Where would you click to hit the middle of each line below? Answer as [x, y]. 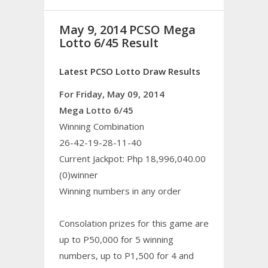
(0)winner [79, 174]
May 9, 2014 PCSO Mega [127, 30]
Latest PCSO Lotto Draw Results [130, 71]
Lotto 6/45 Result [109, 43]
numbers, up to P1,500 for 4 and [127, 255]
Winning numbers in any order [120, 191]
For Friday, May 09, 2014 [112, 94]
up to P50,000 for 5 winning [116, 239]
